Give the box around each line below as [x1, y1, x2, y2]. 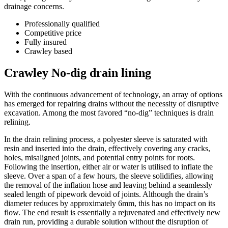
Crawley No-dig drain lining [4, 66, 151, 79]
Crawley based [24, 46, 72, 55]
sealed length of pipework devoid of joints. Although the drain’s [4, 189, 208, 198]
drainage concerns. [4, 2, 64, 11]
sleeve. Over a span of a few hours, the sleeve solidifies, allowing [4, 171, 213, 180]
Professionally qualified [24, 19, 100, 28]
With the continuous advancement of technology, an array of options [4, 90, 222, 99]
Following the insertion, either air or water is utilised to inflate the [4, 162, 213, 171]
